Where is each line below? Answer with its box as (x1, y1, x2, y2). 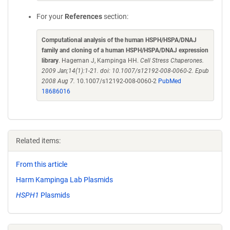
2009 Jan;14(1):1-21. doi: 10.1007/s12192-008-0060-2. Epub (42, 67, 209, 74)
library (42, 57, 59, 64)
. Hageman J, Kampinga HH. (59, 57, 140, 64)
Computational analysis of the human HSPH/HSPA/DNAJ (42, 36, 197, 44)
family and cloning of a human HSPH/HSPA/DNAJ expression (42, 47, 208, 54)
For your (36, 12, 65, 21)
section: (102, 12, 128, 21)
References (65, 12, 102, 21)
